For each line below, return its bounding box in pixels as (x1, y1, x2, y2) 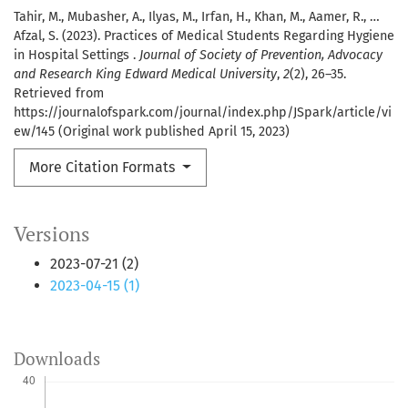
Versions (14, 221, 90, 248)
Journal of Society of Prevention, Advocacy (139, 47, 382, 64)
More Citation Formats (29, 158, 178, 177)
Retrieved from (14, 86, 104, 102)
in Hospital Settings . (14, 47, 139, 64)
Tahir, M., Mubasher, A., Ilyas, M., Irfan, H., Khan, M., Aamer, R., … (14, 9, 380, 25)
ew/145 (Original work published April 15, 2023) (14, 124, 290, 140)
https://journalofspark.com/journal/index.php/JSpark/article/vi (14, 105, 392, 121)
